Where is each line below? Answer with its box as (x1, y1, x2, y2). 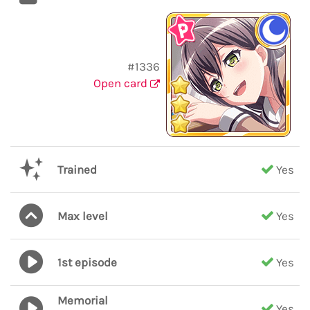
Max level (57, 209, 108, 223)
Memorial (57, 293, 108, 307)
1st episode (57, 255, 117, 269)
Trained (57, 163, 97, 176)
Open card (93, 76, 150, 90)
